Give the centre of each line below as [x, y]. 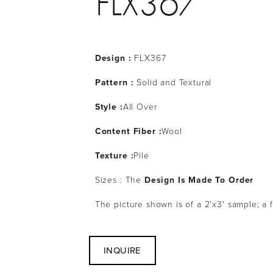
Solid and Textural [174, 82]
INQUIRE [122, 250]
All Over [140, 106]
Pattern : [116, 82]
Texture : [114, 155]
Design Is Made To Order [199, 180]
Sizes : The [119, 179]
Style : [109, 107]
